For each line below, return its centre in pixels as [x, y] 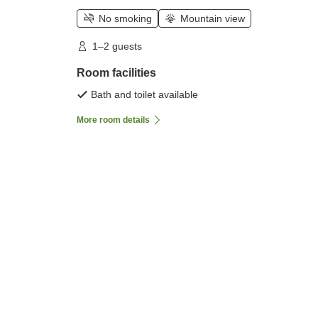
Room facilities [116, 73]
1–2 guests [117, 46]
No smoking [125, 19]
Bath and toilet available [144, 95]
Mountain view [213, 19]
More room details [113, 120]
